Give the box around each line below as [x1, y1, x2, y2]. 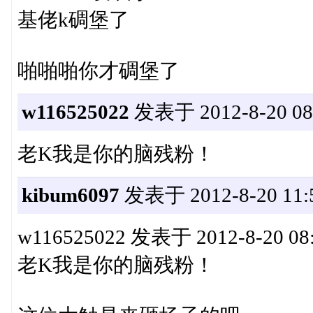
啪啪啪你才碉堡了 [17, 59, 180, 82]
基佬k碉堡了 [17, 8, 129, 31]
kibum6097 [21, 184, 119, 207]
